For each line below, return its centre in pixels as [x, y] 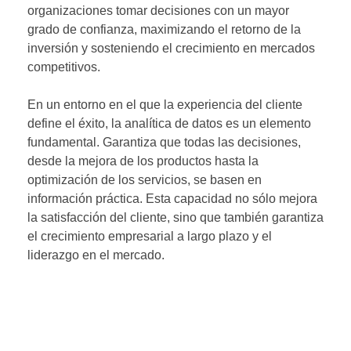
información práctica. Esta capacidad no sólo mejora [172, 198]
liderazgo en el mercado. [96, 255]
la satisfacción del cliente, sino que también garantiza [175, 217]
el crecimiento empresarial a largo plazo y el [150, 236]
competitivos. [64, 67]
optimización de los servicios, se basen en [145, 179]
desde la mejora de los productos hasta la [143, 161]
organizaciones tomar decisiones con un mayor [158, 10]
